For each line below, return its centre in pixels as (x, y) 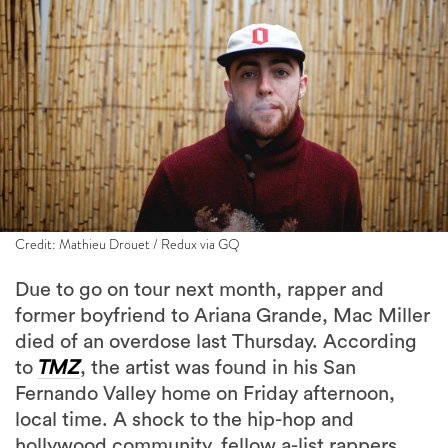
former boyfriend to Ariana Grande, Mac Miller (222, 316)
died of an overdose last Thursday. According (216, 342)
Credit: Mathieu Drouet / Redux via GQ (127, 244)
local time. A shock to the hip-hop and (184, 420)
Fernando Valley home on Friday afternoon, (205, 394)
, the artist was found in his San (218, 368)
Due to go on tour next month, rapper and (199, 290)
